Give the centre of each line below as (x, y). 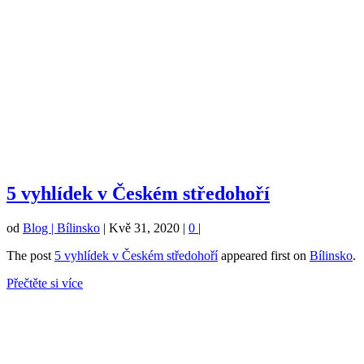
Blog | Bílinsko (61, 228)
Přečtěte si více (45, 284)
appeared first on (264, 256)
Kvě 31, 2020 (144, 228)
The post (30, 256)
